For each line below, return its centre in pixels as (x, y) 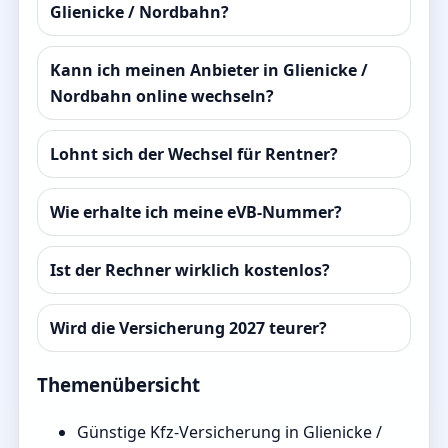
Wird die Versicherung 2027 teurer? (188, 327)
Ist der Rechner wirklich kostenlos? (190, 269)
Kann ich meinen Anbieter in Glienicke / (209, 69)
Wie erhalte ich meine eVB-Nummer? (196, 211)
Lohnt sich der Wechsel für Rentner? (194, 153)
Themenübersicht (118, 385)
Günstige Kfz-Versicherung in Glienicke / (229, 432)
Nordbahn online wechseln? (162, 95)
